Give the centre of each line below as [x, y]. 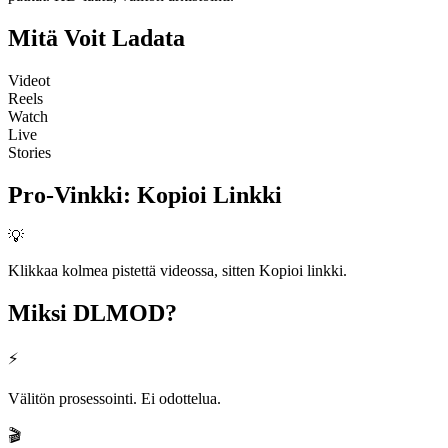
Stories [29, 152]
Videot [29, 80]
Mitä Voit [57, 37]
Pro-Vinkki [65, 194]
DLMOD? [125, 313]
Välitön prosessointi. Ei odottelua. [114, 399]
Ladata [148, 37]
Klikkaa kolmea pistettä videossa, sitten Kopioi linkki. [177, 271]
